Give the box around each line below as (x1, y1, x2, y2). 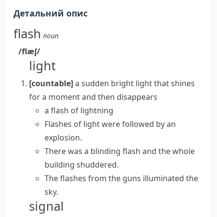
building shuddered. (45, 159, 119, 170)
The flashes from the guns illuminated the (45, 173, 198, 184)
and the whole (140, 146, 195, 156)
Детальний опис (14, 7, 88, 19)
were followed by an (100, 119, 176, 129)
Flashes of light (45, 119, 100, 129)
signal (29, 198, 64, 214)
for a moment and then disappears (29, 92, 157, 102)
